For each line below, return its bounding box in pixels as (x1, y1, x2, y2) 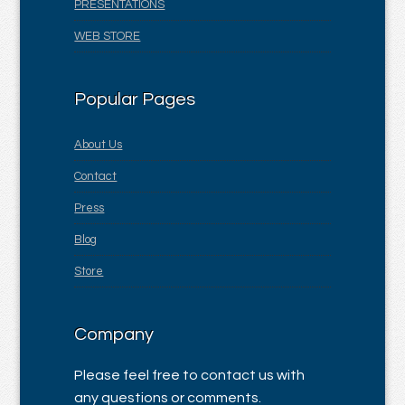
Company (74, 325, 155, 344)
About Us (74, 138, 123, 151)
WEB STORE (74, 30, 141, 42)
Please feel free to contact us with (74, 368, 306, 382)
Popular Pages (74, 90, 196, 108)
